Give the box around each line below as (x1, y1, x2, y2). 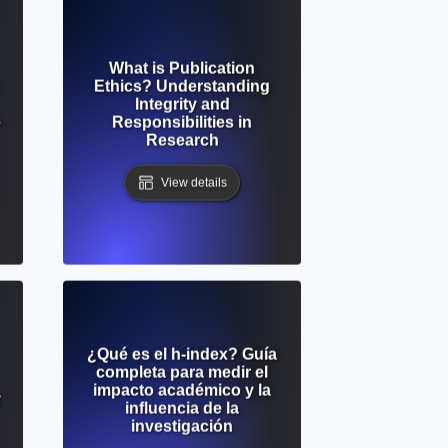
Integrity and (134, 95, 230, 113)
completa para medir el (96, 363, 268, 381)
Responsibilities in (112, 113, 252, 131)
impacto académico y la (93, 381, 271, 399)
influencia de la (125, 399, 239, 417)
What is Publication (109, 59, 255, 77)
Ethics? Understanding (94, 77, 270, 95)
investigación (131, 417, 233, 435)
